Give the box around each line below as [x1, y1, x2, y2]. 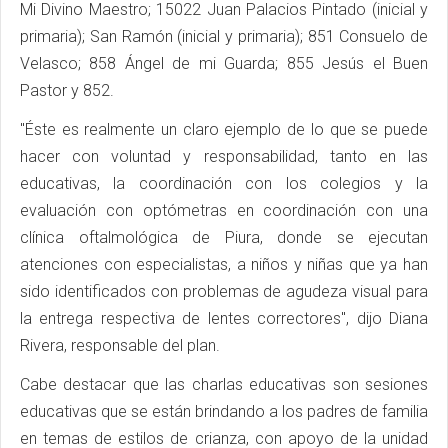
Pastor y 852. [20, 80, 114, 100]
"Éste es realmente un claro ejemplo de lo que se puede [20, 119, 428, 139]
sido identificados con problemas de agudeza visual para [20, 281, 428, 301]
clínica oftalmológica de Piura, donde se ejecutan [20, 227, 428, 247]
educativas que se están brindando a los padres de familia [20, 401, 428, 421]
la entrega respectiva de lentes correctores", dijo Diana [20, 308, 428, 328]
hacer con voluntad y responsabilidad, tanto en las [20, 146, 428, 166]
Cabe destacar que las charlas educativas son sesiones [20, 374, 428, 394]
